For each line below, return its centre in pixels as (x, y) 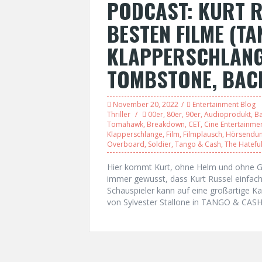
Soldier (160, 144)
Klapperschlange (135, 134)
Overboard (126, 144)
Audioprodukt (227, 114)
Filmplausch (203, 134)
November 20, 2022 (146, 104)
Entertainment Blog (224, 104)
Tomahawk (125, 124)
